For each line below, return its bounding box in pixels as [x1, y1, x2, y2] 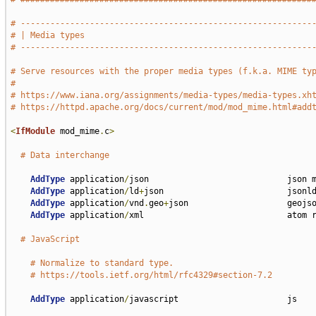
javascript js [128, 294, 297, 304]
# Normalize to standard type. [30, 258, 174, 268]
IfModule [15, 126, 55, 136]
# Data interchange [20, 150, 109, 160]
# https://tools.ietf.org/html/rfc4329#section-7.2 [30, 270, 272, 280]
